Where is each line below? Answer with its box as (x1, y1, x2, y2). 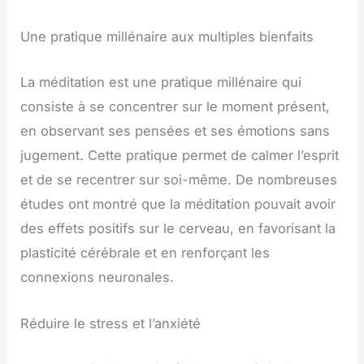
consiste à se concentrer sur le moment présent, (20, 98, 331, 115)
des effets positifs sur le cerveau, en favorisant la (20, 220, 336, 237)
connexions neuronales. (20, 269, 175, 286)
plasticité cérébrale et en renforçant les (20, 245, 271, 262)
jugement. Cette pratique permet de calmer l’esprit (20, 147, 340, 164)
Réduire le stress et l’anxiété (20, 314, 201, 331)
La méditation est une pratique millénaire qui (20, 74, 302, 91)
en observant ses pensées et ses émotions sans (20, 123, 331, 140)
